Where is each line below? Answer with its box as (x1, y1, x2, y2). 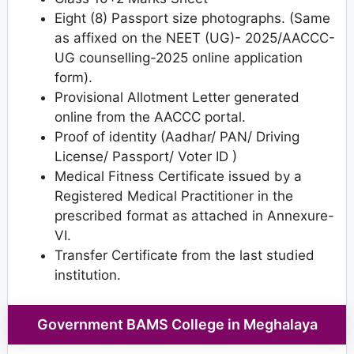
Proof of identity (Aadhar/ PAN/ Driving (55, 128, 299, 145)
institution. (55, 266, 121, 283)
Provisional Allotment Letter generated (55, 88, 299, 105)
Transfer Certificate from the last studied (55, 247, 314, 263)
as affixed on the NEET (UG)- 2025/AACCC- (55, 29, 335, 46)
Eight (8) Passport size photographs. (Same (55, 9, 330, 26)
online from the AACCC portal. (55, 108, 246, 125)
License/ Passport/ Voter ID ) (55, 148, 237, 164)
